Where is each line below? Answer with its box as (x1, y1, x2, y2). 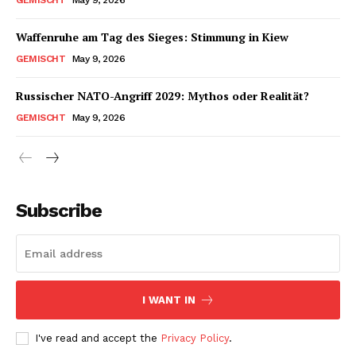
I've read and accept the (35, 331, 161, 344)
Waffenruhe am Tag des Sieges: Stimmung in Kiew (16, 29, 288, 44)
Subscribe (16, 199, 102, 222)
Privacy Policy (161, 331, 229, 344)
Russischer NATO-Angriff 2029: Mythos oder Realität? (16, 87, 309, 103)
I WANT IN (141, 293, 195, 306)
